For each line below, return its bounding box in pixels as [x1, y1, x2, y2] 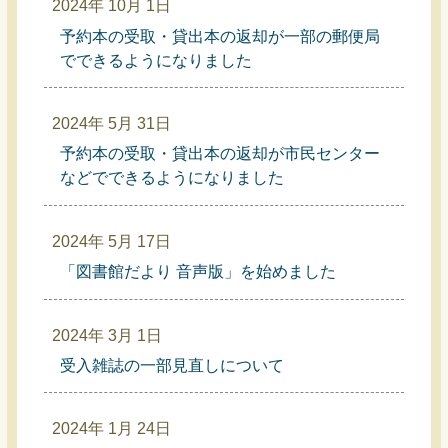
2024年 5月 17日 [52, 232, 172, 250]
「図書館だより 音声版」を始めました [60, 263, 337, 281]
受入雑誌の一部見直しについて [60, 356, 285, 374]
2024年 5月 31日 [52, 114, 172, 132]
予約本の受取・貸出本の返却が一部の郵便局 [60, 27, 381, 45]
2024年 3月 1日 [52, 326, 163, 344]
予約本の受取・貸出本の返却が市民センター [60, 145, 381, 163]
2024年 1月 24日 [52, 420, 172, 438]
